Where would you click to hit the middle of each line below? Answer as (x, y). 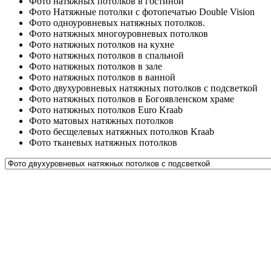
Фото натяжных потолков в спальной (106, 55)
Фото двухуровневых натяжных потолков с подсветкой (143, 88)
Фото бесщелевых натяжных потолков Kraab (122, 131)
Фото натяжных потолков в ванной (102, 77)
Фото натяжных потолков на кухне (102, 44)
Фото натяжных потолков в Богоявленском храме (132, 99)
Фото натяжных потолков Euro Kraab (106, 109)
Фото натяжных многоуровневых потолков (119, 33)
